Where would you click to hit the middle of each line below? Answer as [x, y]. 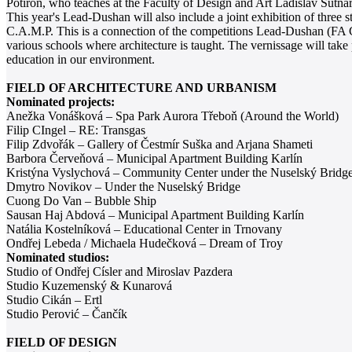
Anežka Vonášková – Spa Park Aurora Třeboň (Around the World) [172, 115]
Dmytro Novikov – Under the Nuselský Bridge [123, 186]
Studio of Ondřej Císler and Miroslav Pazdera [119, 271]
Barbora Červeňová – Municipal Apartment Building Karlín [154, 158]
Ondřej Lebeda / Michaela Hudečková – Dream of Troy [145, 243]
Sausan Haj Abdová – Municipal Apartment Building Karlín [155, 214]
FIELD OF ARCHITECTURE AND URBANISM [141, 87]
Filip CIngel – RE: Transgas [76, 130]
